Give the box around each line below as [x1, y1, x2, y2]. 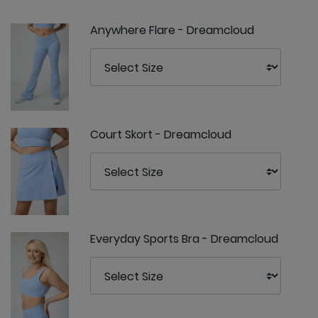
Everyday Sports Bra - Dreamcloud [90, 230, 278, 247]
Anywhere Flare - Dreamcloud [90, 21, 254, 38]
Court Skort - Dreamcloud [90, 126, 231, 143]
